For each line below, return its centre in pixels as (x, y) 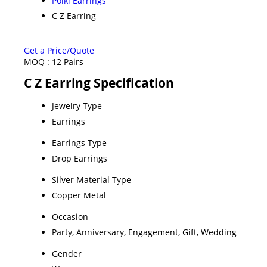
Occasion (70, 216)
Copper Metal (79, 195)
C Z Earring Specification (99, 83)
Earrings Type (79, 142)
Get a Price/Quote (59, 50)
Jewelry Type (77, 105)
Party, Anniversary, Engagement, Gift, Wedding (144, 232)
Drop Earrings (80, 158)
